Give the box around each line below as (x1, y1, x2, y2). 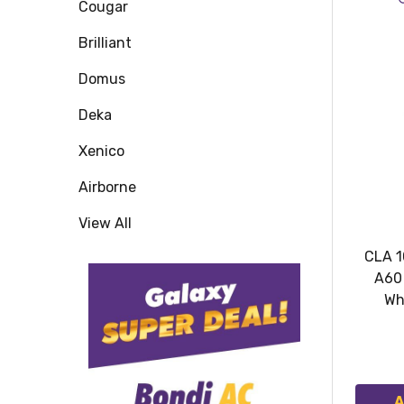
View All (78, 214, 132, 232)
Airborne (78, 178, 136, 196)
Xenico (78, 142, 124, 160)
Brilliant (78, 33, 132, 51)
